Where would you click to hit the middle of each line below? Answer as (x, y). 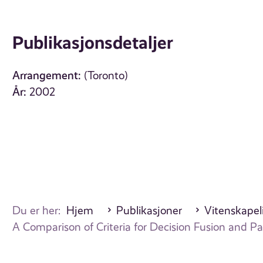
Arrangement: (47, 76)
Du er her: (40, 211)
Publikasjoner (149, 211)
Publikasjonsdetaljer (93, 43)
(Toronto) (106, 76)
